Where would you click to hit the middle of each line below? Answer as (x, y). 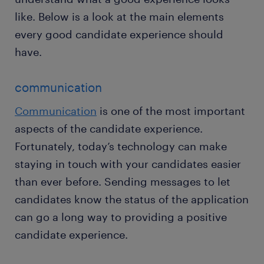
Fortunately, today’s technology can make (121, 146)
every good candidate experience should (119, 34)
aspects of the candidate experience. (109, 129)
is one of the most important (171, 111)
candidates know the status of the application (132, 199)
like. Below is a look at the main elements (119, 17)
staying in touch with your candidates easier (128, 164)
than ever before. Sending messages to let (123, 182)
